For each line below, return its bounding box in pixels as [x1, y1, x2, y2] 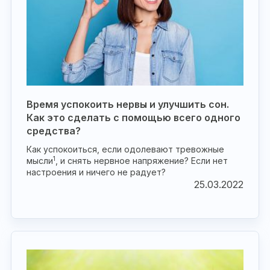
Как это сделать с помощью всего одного [27, 111, 240, 124]
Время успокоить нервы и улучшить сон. [27, 98, 229, 110]
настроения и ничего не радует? [27, 167, 166, 177]
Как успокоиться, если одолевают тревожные [27, 144, 224, 154]
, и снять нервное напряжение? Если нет [55, 155, 228, 166]
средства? [27, 125, 81, 137]
